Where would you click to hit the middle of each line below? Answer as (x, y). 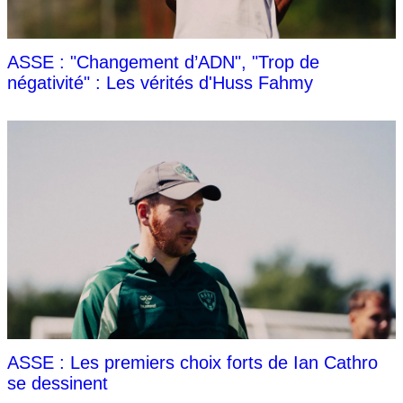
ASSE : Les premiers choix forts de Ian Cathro (193, 363)
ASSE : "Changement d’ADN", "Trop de (163, 63)
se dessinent (58, 384)
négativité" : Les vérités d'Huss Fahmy (160, 83)
